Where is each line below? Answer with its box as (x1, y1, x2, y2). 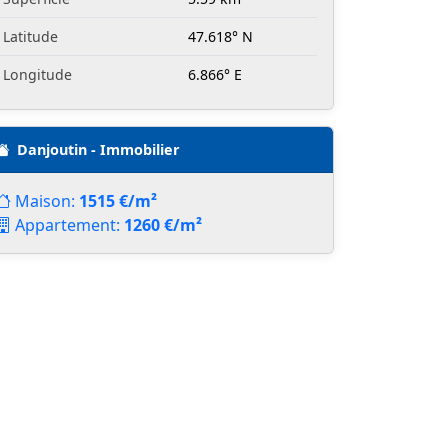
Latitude (3, 27, 58, 47)
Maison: (15, 190, 79, 213)
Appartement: (15, 214, 124, 237)
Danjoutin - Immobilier (17, 140, 180, 160)
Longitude (3, 65, 72, 85)
